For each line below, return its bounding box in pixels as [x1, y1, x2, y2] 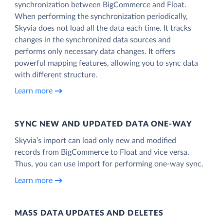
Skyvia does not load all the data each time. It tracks [15, 24, 191, 32]
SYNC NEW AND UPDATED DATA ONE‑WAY [15, 120, 193, 128]
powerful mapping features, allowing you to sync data [15, 59, 198, 67]
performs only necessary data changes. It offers [15, 47, 175, 55]
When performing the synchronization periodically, [15, 12, 188, 20]
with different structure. [15, 71, 97, 79]
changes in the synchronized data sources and [15, 36, 171, 44]
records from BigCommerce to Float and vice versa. [15, 148, 189, 156]
